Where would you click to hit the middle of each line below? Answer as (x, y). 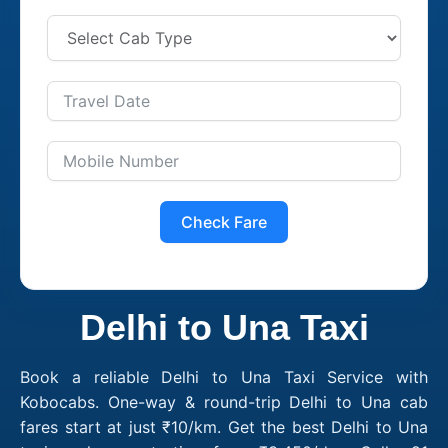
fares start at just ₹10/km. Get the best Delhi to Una (224, 426)
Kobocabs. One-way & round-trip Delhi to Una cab (224, 401)
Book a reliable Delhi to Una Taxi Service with (224, 376)
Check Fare (224, 221)
